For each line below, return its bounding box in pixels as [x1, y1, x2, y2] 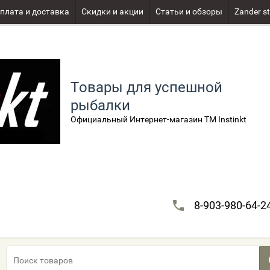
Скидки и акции [81, 7, 143, 16]
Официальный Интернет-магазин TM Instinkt [71, 115, 246, 124]
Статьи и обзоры [155, 7, 222, 16]
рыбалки [71, 97, 130, 114]
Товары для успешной [71, 79, 222, 96]
